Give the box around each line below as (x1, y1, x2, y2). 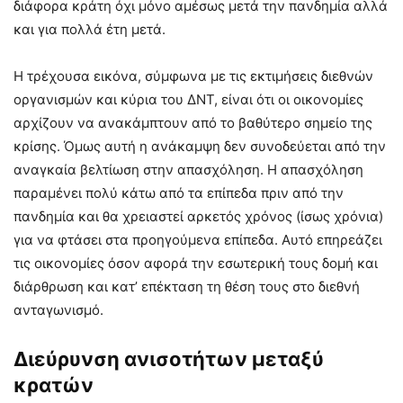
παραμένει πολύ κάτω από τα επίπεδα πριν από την (13, 184, 344, 201)
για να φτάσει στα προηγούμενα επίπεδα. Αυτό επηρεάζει (13, 230, 382, 248)
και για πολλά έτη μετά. (13, 20, 166, 38)
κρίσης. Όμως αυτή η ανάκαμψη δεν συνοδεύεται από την (13, 137, 386, 155)
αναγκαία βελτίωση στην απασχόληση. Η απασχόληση (13, 160, 363, 178)
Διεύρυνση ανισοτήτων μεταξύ (13, 346, 324, 371)
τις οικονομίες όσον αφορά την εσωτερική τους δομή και (13, 254, 378, 272)
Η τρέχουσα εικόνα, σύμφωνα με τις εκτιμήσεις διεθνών (13, 67, 373, 85)
